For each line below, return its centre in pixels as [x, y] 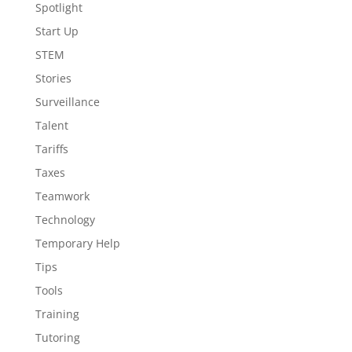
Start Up [57, 31]
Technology [65, 220]
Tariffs [51, 149]
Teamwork [62, 196]
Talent [51, 125]
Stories [53, 78]
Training [57, 314]
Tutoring [57, 337]
